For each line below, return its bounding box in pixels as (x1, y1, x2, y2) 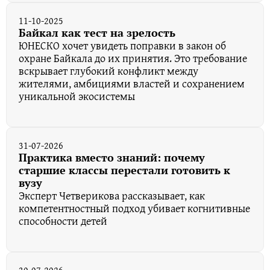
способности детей (19, 212, 107, 229)
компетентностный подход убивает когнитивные (19, 199, 250, 216)
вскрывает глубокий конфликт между (19, 62, 198, 79)
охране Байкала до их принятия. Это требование (19, 49, 247, 66)
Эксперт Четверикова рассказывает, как (19, 187, 205, 204)
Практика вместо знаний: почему (19, 149, 205, 165)
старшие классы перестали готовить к (19, 162, 230, 177)
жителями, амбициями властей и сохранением (19, 75, 245, 92)
